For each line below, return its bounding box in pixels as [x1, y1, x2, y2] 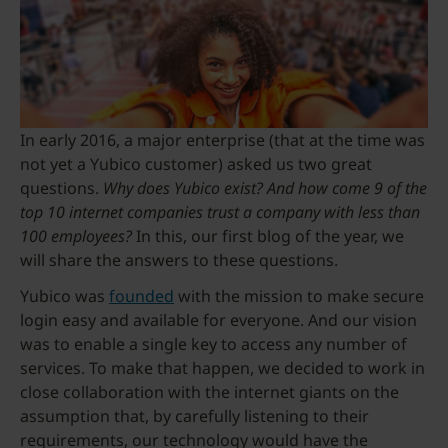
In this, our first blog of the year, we [132, 225, 404, 247]
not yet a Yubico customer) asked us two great [20, 153, 372, 175]
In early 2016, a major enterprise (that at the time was [20, 129, 425, 151]
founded [109, 285, 174, 307]
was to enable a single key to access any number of [20, 333, 407, 355]
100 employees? [20, 225, 132, 247]
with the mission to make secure [174, 285, 424, 307]
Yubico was [20, 285, 109, 307]
